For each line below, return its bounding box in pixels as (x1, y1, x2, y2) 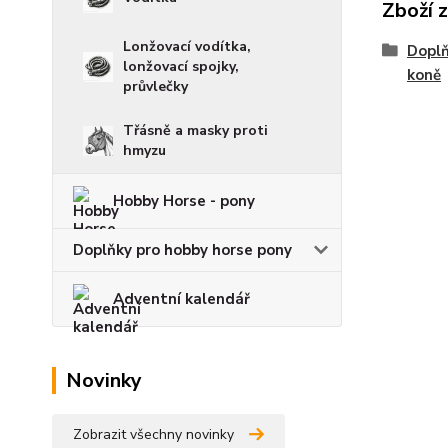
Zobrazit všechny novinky (73, 425, 234, 444)
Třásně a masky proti (123, 121, 268, 140)
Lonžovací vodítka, (123, 37, 251, 56)
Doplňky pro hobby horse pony (73, 240, 292, 260)
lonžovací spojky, (123, 57, 239, 76)
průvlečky (123, 77, 188, 96)
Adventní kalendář (113, 289, 250, 309)
